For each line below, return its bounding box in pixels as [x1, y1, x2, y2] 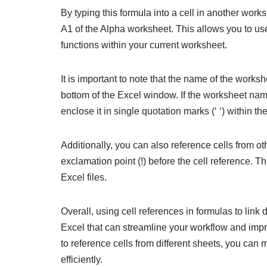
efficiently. [61, 254, 103, 265]
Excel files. [61, 172, 107, 183]
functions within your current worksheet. [61, 40, 227, 51]
